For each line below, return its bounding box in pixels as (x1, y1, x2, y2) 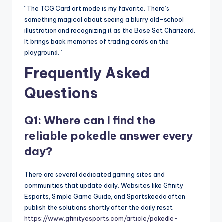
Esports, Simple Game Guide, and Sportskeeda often (24, 192, 185, 201)
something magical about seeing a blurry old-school (24, 15, 184, 24)
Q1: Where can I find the (24, 113, 156, 128)
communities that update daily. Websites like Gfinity (24, 181, 183, 190)
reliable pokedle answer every (24, 129, 193, 143)
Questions (24, 84, 98, 103)
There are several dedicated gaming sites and (24, 170, 165, 179)
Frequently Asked (24, 64, 150, 83)
